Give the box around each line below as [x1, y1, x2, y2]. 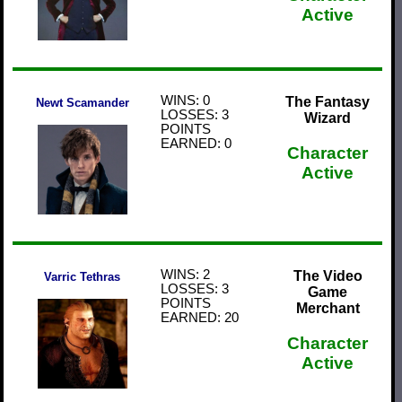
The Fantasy [285, 93, 370, 109]
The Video [293, 267, 363, 284]
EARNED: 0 [161, 135, 232, 151]
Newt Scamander [35, 95, 129, 109]
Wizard [304, 109, 351, 126]
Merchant [295, 300, 360, 316]
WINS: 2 [161, 267, 210, 282]
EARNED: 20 [161, 310, 239, 325]
